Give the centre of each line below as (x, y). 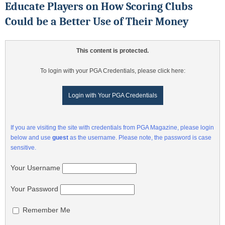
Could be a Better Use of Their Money (97, 22)
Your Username (35, 168)
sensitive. (23, 148)
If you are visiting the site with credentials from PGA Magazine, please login (112, 128)
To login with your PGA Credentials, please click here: (113, 71)
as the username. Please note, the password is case (140, 138)
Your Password (34, 189)
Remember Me (45, 210)
